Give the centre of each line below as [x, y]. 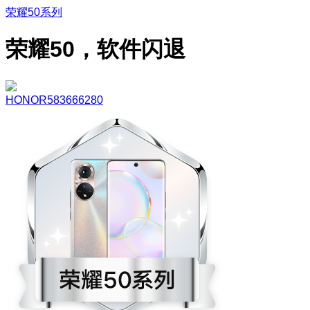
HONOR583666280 [54, 100]
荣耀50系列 [34, 12]
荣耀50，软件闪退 [95, 49]
